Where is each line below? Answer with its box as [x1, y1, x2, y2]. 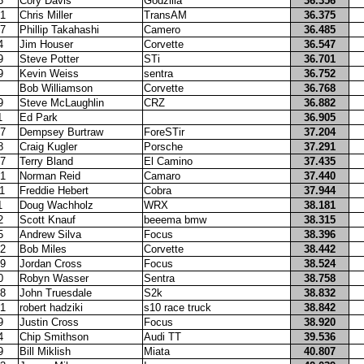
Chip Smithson [19, 331, 89, 343]
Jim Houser [19, 38, 73, 50]
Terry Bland [19, 155, 73, 167]
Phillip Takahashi [19, 24, 99, 36]
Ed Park [19, 111, 58, 123]
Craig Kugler [19, 141, 77, 153]
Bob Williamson [19, 82, 93, 94]
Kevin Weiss [19, 67, 79, 80]
